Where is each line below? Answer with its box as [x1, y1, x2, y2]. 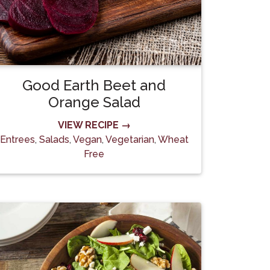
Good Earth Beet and [22, 77, 166, 94]
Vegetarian [105, 134, 154, 145]
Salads [39, 134, 69, 145]
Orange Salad [48, 93, 140, 111]
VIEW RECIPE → [57, 119, 131, 131]
